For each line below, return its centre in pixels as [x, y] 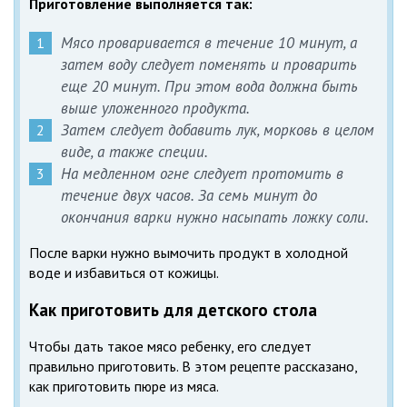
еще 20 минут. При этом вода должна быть [209, 86]
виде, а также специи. [134, 151]
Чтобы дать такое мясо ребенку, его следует [170, 347]
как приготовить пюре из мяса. [124, 387]
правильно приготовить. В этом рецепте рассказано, [193, 367]
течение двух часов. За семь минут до [189, 195]
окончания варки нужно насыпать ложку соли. [215, 217]
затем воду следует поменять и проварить [209, 64]
